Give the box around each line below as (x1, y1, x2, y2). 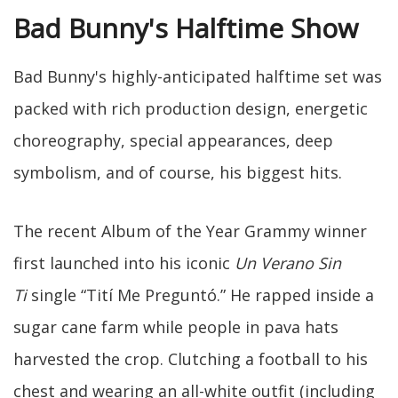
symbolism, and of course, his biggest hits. (13, 162, 342, 184)
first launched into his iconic (13, 252, 235, 275)
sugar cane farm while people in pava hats (13, 316, 338, 338)
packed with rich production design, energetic (13, 98, 368, 120)
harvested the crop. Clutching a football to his (13, 348, 368, 370)
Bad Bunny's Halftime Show (13, 10, 358, 47)
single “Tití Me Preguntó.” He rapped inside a (27, 284, 374, 306)
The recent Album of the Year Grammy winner (13, 220, 367, 243)
